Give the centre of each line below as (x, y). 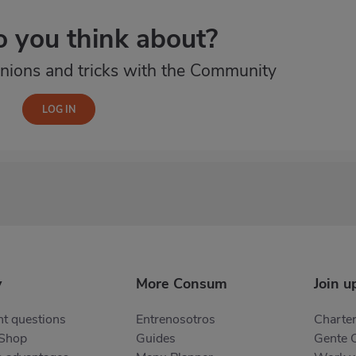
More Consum (182, 284)
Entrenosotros (176, 319)
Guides (156, 339)
